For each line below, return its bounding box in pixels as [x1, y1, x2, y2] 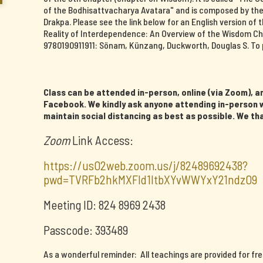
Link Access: [70, 133, 133, 147]
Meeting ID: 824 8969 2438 [43, 197, 166, 212]
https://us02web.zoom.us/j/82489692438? [43, 158, 248, 173]
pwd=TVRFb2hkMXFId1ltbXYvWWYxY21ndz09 [43, 172, 257, 187]
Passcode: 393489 [43, 222, 128, 237]
